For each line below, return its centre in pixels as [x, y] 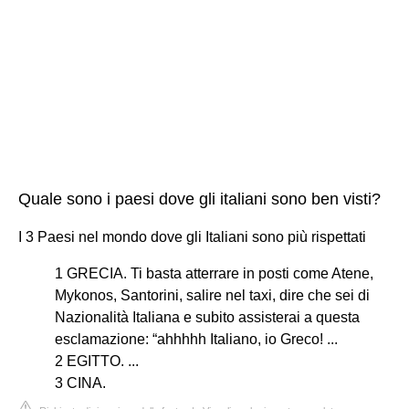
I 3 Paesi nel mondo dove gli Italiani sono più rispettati [192, 236]
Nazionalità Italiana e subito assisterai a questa [207, 317]
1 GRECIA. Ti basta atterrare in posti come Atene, [214, 273]
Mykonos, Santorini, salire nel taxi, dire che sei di [212, 295]
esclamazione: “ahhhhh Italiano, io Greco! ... [196, 339]
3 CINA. [80, 383]
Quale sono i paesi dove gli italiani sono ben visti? [199, 199]
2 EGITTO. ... [97, 361]
